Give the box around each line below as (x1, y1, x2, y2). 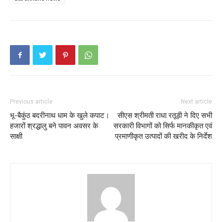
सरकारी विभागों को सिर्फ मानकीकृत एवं (113, 121, 212, 131)
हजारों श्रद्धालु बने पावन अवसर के (10, 121, 98, 131)
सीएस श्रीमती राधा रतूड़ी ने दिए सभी (117, 111, 212, 120)
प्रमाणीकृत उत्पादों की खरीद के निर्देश (115, 132, 212, 141)
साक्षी (10, 132, 22, 141)
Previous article (10, 98, 53, 106)
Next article (181, 98, 212, 106)
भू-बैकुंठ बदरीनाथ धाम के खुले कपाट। (10, 111, 110, 120)
